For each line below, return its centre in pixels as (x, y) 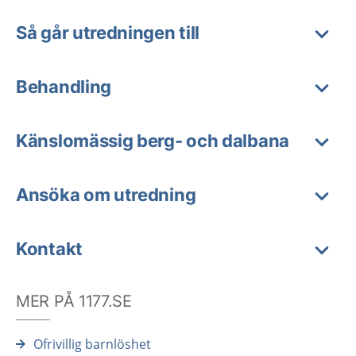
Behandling (64, 87)
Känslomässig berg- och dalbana (153, 141)
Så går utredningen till (108, 33)
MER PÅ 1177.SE (74, 301)
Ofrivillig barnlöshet (92, 344)
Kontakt (49, 249)
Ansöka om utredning (106, 195)
